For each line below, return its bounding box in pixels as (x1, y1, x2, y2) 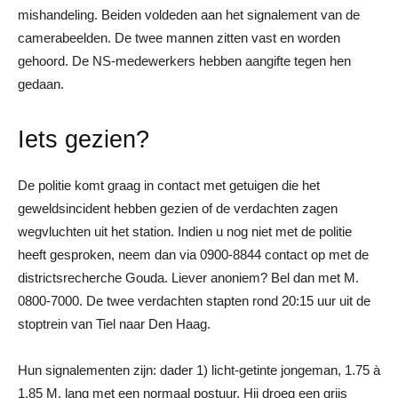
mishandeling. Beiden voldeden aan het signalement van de (18, 6, 360, 22)
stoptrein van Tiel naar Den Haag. (18, 315, 211, 331)
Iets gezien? (18, 125, 149, 153)
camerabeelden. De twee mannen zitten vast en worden (18, 29, 340, 45)
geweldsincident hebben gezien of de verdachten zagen (18, 200, 338, 216)
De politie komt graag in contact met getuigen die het (18, 177, 320, 193)
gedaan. (18, 76, 64, 92)
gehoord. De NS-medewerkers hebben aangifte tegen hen (18, 52, 351, 68)
